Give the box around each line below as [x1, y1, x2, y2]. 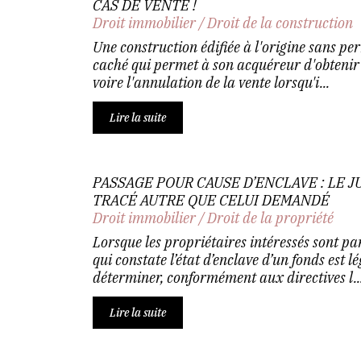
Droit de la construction [206, 14, 353, 32]
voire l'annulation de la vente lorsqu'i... [92, 73, 330, 92]
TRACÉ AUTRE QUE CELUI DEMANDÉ [92, 191, 330, 210]
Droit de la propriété [206, 209, 334, 227]
